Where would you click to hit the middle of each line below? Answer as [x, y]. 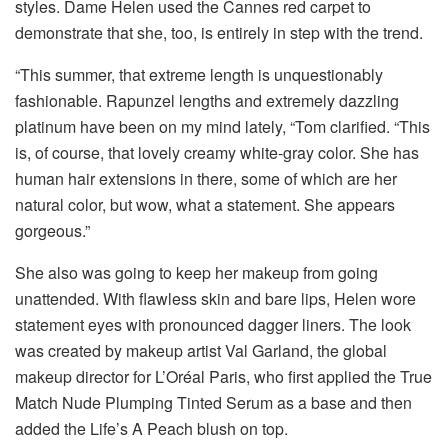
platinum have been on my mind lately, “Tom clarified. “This [222, 126]
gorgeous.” [52, 230]
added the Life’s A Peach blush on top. [153, 428]
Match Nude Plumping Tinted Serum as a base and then [213, 402]
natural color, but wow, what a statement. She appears [205, 204]
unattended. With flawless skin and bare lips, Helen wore [215, 298]
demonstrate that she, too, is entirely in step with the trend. [219, 32]
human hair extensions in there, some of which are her [206, 178]
